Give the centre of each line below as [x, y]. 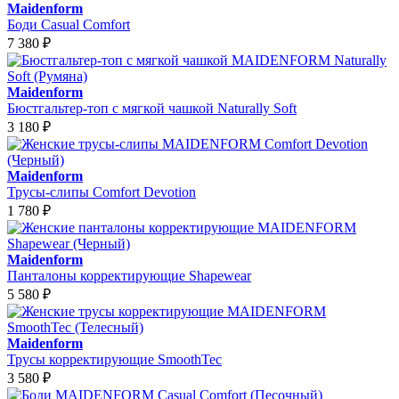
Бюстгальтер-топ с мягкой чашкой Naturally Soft [152, 108]
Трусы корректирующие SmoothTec [114, 359]
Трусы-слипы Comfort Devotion [102, 191]
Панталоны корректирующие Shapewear [129, 275]
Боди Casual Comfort [69, 24]
